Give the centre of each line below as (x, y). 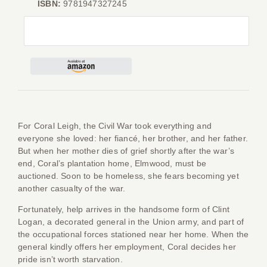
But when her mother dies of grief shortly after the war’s (126, 151)
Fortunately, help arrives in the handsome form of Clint (124, 209)
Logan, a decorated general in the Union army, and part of (131, 222)
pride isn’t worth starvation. (70, 259)
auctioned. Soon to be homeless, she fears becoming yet (128, 176)
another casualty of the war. (72, 188)
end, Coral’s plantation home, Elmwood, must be (112, 163)
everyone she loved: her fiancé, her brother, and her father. (133, 138)
